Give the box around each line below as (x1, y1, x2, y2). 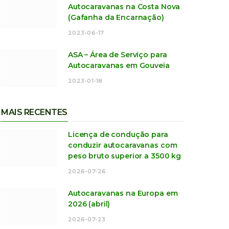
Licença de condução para (68, 130, 168, 140)
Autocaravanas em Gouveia (68, 61, 170, 71)
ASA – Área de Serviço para (68, 50, 167, 60)
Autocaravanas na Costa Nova (68, 2, 180, 12)
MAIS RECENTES (1, 107, 67, 118)
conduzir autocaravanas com (68, 141, 177, 150)
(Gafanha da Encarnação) (68, 13, 164, 22)
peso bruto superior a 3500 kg (68, 151, 181, 161)
